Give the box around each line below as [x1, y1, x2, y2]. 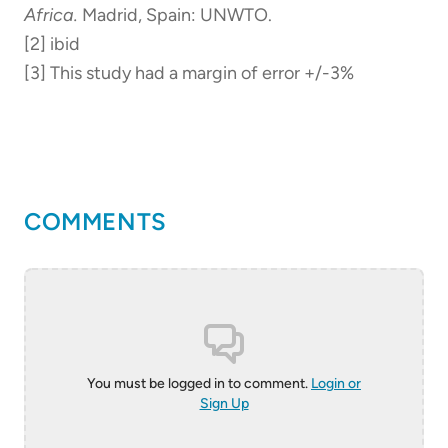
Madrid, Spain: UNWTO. [78, 3, 272, 26]
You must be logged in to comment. [87, 374, 311, 392]
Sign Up [199, 394, 249, 412]
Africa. [24, 3, 78, 26]
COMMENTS [24, 206, 167, 236]
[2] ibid [24, 32, 80, 55]
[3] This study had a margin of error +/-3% [24, 61, 354, 84]
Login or [311, 374, 361, 392]
